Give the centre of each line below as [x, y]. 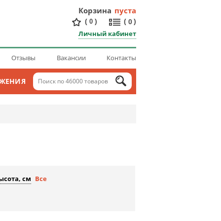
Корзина [95, 10]
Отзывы [23, 58]
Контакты [121, 58]
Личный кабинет [107, 34]
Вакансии [71, 58]
